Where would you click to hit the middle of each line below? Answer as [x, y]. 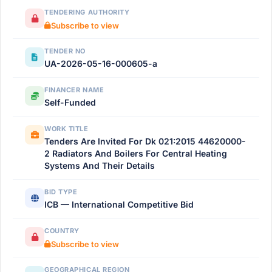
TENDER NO [65, 51]
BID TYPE [61, 192]
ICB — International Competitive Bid [119, 204]
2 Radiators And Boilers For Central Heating [136, 153]
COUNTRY [62, 231]
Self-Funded [70, 102]
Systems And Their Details [100, 165]
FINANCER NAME [74, 90]
